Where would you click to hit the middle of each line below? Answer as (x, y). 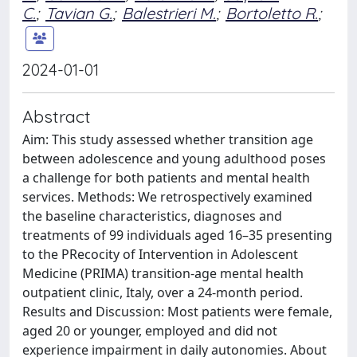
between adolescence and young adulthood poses (174, 158)
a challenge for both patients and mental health (166, 177)
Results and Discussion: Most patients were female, (177, 311)
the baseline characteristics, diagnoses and (152, 216)
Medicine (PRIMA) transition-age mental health (163, 273)
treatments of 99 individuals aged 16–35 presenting (177, 235)
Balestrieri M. (169, 13)
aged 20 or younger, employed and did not (150, 330)
